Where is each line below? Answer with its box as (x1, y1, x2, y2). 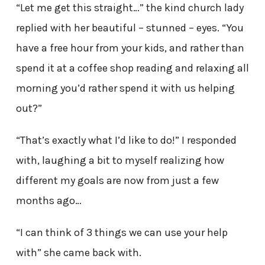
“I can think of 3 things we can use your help (15, 225, 228, 239)
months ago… (15, 193, 82, 207)
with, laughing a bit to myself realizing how (15, 153, 224, 167)
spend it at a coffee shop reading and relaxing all (15, 61, 249, 75)
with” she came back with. (15, 245, 141, 259)
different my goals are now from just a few (15, 173, 219, 187)
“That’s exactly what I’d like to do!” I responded (15, 133, 237, 147)
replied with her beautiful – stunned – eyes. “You (15, 21, 244, 34)
